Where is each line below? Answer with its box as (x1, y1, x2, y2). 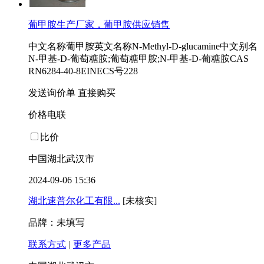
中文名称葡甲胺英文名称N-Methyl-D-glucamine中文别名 (28, 41, 258, 52)
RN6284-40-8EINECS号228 (28, 66, 138, 77)
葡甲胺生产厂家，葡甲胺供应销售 (28, 19, 170, 30)
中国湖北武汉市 (28, 154, 94, 164)
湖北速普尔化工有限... (28, 196, 120, 206)
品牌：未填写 (28, 217, 85, 228)
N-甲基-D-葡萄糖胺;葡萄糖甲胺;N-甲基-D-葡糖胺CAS (28, 54, 249, 64)
